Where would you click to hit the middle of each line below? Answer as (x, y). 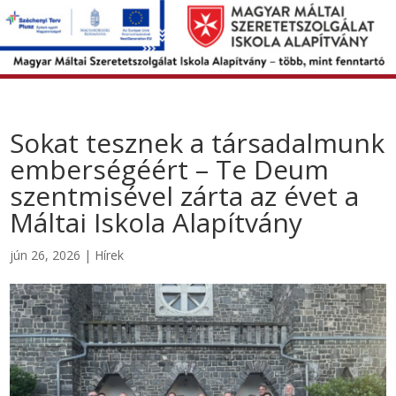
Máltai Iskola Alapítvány (156, 222)
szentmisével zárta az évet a (185, 196)
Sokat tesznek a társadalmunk (198, 143)
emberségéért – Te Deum (170, 169)
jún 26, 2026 (46, 255)
